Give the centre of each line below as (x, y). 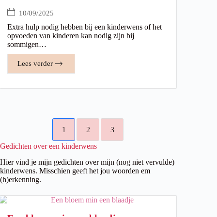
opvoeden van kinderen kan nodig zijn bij (71, 36)
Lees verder (35, 64)
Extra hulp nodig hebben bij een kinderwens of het (85, 27)
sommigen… (27, 45)
